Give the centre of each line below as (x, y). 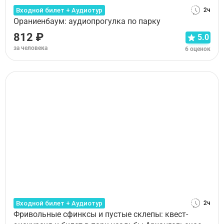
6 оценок (198, 49)
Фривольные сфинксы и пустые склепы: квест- (101, 214)
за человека (30, 48)
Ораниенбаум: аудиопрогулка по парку (87, 21)
